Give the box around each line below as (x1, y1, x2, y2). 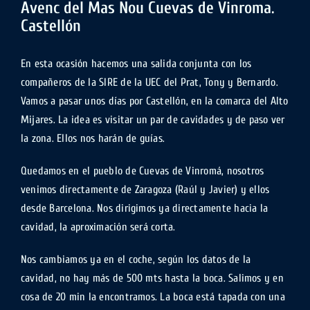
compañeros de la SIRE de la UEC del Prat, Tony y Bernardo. (20, 76, 278, 89)
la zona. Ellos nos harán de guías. (20, 132, 165, 145)
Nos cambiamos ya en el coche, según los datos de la (20, 253, 251, 266)
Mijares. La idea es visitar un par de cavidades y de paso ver (20, 113, 285, 126)
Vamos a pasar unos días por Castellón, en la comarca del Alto (20, 95, 289, 107)
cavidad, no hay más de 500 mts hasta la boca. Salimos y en (20, 272, 284, 284)
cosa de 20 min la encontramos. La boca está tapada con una (20, 291, 285, 303)
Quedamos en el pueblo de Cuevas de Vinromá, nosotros (20, 165, 264, 177)
